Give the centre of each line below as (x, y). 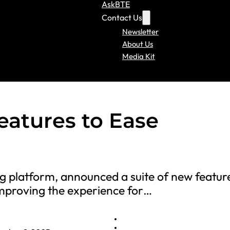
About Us (137, 44)
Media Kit (138, 56)
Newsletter (140, 31)
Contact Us (122, 17)
